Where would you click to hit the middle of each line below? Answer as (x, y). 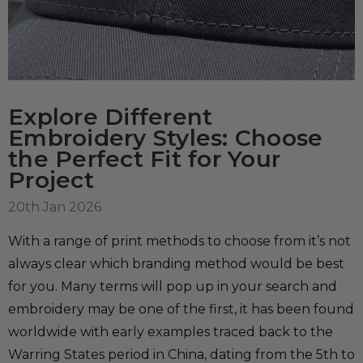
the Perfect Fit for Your (144, 158)
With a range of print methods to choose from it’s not (179, 241)
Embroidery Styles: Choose (166, 137)
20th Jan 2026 (55, 207)
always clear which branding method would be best (176, 263)
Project (51, 179)
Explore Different (111, 116)
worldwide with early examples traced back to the (171, 331)
